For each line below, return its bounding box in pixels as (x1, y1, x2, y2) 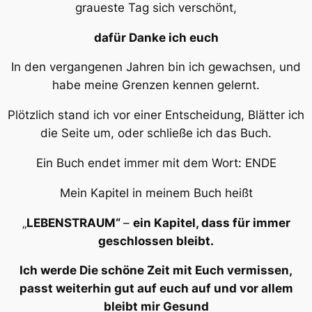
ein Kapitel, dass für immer (132, 215, 290, 230)
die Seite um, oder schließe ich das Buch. (40, 126, 272, 141)
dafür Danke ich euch (93, 30, 219, 45)
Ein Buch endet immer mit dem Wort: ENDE (36, 156, 276, 170)
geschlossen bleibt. (98, 233, 214, 248)
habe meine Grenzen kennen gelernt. (52, 78, 260, 93)
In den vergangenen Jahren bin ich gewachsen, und (11, 60, 301, 75)
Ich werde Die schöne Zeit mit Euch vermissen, (19, 263, 292, 278)
